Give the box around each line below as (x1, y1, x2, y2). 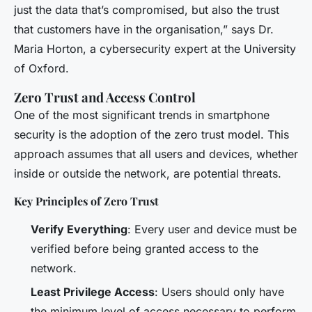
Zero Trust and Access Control (14, 88, 196, 106)
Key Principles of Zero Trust (14, 193, 159, 208)
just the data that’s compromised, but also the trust (14, 2, 279, 17)
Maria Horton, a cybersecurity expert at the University (14, 41, 296, 56)
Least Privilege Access (31, 285, 155, 299)
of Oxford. (14, 61, 69, 75)
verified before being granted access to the (31, 241, 258, 256)
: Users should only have (155, 285, 284, 299)
